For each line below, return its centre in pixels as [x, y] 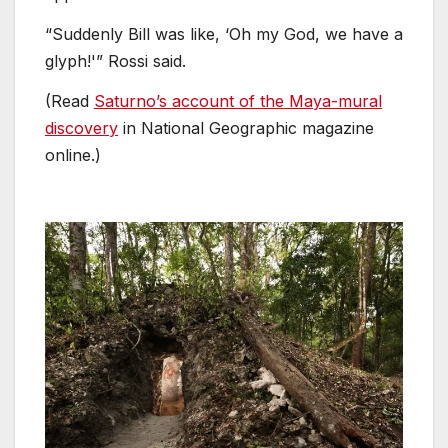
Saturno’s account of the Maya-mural [238, 101]
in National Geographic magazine [246, 128]
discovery [81, 128]
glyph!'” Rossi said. [115, 61]
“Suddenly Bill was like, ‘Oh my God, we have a [224, 34]
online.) [73, 155]
